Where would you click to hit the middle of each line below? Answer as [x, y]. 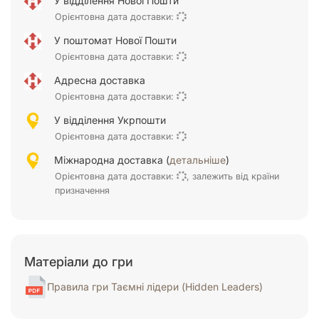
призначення [82, 190]
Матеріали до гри [79, 261]
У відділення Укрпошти [110, 120]
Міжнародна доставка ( [112, 159]
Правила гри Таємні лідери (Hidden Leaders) [155, 286]
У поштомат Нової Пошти [115, 40]
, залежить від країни [232, 176]
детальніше [198, 159]
